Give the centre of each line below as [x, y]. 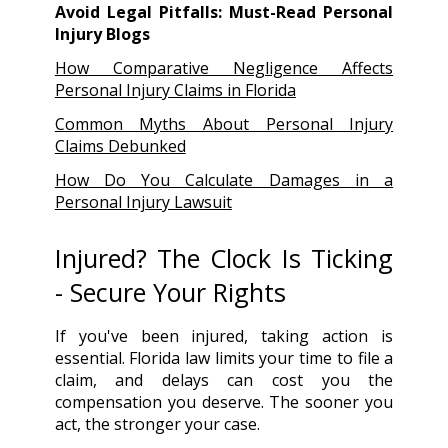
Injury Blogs [102, 33]
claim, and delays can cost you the [224, 379]
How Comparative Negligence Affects [224, 67]
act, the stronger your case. [157, 423]
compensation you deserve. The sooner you [224, 401]
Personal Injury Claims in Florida [175, 89]
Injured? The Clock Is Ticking [224, 257]
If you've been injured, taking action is [224, 335]
